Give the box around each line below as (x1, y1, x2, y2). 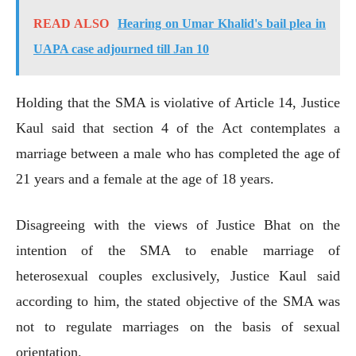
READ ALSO (33, 16, 109, 30)
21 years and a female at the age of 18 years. (16, 170, 274, 187)
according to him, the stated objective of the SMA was (16, 292, 340, 309)
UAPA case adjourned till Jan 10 (33, 41, 209, 56)
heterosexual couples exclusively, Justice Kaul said (16, 267, 340, 284)
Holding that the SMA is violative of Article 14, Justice (16, 94, 340, 110)
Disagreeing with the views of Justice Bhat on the (16, 216, 340, 233)
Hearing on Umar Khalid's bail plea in (118, 16, 327, 30)
